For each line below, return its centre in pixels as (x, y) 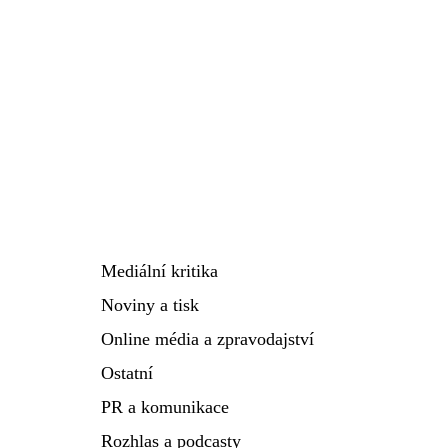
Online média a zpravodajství (207, 339)
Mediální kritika (159, 271)
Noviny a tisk (150, 305)
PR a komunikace (165, 407)
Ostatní (127, 373)
